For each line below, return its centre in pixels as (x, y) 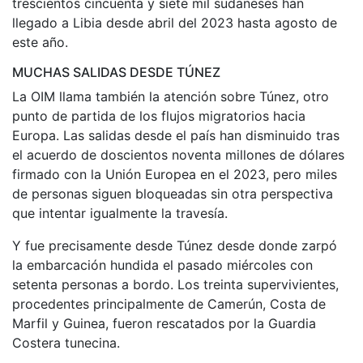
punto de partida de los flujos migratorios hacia (159, 115)
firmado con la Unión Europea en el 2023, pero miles (175, 174)
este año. (40, 42)
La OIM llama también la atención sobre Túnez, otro (171, 96)
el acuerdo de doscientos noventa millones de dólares (178, 154)
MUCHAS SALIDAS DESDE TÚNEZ (116, 72)
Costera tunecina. (66, 342)
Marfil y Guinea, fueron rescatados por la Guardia (164, 323)
